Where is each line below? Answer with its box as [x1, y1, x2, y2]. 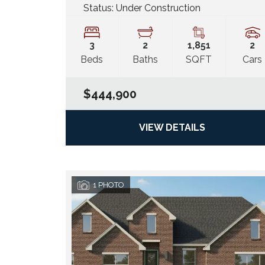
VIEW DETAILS [139, 122, 205, 134]
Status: [83, 2, 116, 14]
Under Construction [115, 2, 201, 14]
